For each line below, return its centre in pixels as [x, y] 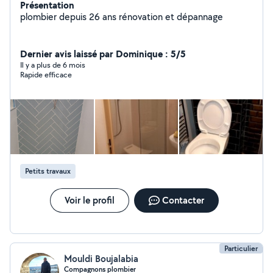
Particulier [241, 248]
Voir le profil [89, 200]
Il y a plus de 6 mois [53, 65]
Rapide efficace [46, 75]
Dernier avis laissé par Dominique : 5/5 [103, 54]
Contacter [183, 200]
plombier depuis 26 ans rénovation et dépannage [122, 17]
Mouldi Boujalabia [101, 259]
